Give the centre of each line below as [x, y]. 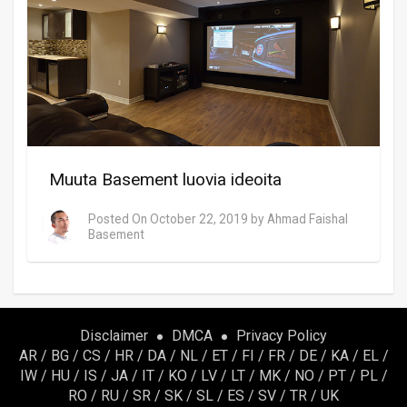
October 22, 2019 [199, 219]
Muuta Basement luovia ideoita [165, 179]
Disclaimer [114, 336]
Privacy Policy [282, 336]
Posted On [119, 219]
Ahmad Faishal [308, 219]
